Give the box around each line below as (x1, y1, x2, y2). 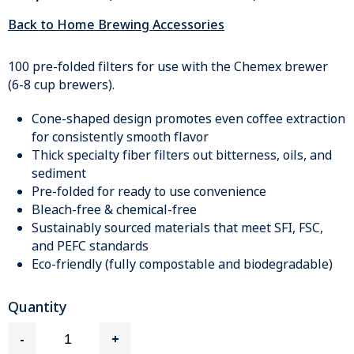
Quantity (8, 296, 66, 318)
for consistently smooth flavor (32, 127, 209, 146)
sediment (32, 164, 86, 183)
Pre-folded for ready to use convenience (32, 182, 266, 201)
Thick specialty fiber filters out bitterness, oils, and (32, 145, 332, 164)
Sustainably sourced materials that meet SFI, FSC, (32, 218, 323, 237)
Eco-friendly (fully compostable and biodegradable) (32, 254, 333, 273)
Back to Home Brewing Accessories (8, 15, 224, 34)
